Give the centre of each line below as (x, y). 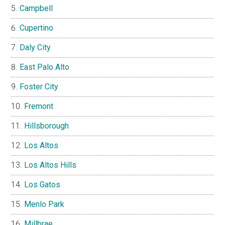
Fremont (39, 106)
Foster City (39, 86)
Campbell (36, 8)
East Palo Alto (45, 67)
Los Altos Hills (50, 165)
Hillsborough (47, 126)
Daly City (35, 47)
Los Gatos (42, 184)
